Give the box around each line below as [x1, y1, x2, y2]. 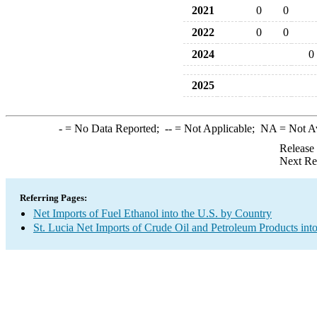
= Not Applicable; [171, 122, 260, 134]
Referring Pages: [20, 192, 87, 203]
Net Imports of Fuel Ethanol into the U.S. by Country [33, 207, 272, 219]
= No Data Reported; [62, 122, 165, 134]
